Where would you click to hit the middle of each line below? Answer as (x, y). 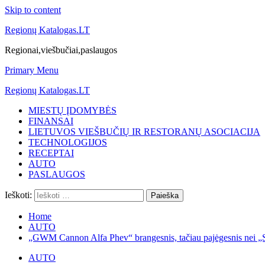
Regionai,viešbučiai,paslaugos (61, 50)
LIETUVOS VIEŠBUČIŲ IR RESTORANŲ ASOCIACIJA (144, 132)
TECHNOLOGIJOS (68, 142)
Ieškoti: (18, 195)
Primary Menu (32, 70)
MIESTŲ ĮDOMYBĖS (72, 110)
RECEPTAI (51, 153)
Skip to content (33, 10)
